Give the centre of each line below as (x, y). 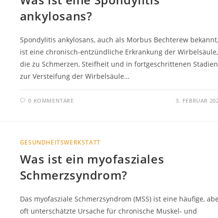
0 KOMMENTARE (51, 100)
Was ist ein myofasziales (92, 159)
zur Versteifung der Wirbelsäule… (74, 76)
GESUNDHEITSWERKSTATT (60, 142)
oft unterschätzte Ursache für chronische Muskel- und (108, 211)
